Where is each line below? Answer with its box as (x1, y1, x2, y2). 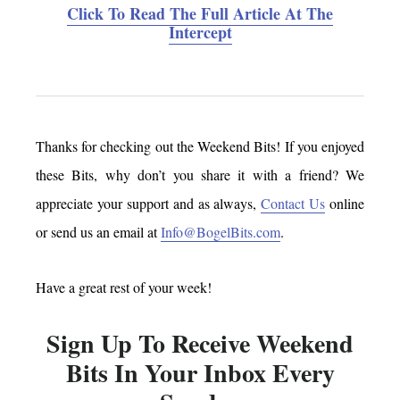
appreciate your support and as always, (36, 193, 262, 212)
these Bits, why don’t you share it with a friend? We (36, 164, 364, 184)
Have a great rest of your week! (36, 277, 212, 296)
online (325, 193, 364, 212)
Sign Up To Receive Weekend (46, 324, 354, 362)
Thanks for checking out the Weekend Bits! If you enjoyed (36, 136, 364, 155)
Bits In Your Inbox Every (65, 354, 335, 391)
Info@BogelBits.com (161, 221, 280, 241)
